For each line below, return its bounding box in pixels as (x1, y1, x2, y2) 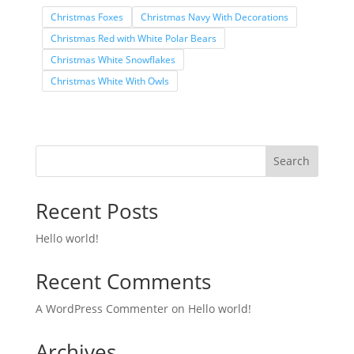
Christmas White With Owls (51, 74, 169, 88)
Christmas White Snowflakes (51, 53, 175, 67)
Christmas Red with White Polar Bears (51, 32, 217, 46)
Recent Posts (35, 196, 158, 225)
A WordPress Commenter (35, 300, 168, 316)
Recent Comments (35, 266, 211, 296)
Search (273, 153, 311, 169)
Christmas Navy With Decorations (141, 10, 288, 24)
